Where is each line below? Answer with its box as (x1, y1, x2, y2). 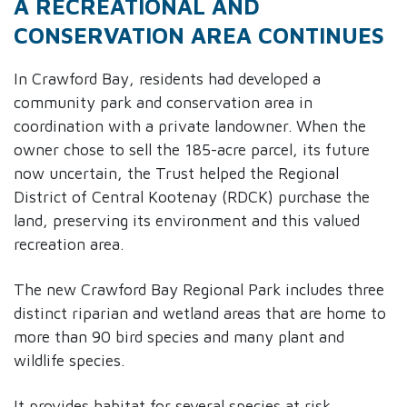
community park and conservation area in (14, 93, 313, 113)
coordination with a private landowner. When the (14, 116, 366, 136)
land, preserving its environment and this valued (14, 211, 360, 231)
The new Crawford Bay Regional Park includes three (14, 280, 384, 300)
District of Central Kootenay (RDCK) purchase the (14, 187, 370, 207)
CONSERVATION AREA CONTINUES (14, 21, 384, 48)
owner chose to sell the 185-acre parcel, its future (14, 140, 370, 160)
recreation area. (14, 234, 124, 254)
